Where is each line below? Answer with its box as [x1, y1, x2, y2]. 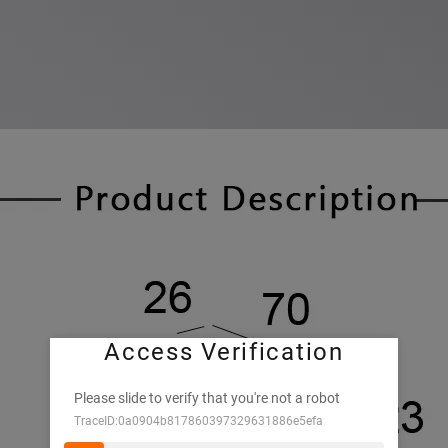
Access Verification [104, 338, 344, 366]
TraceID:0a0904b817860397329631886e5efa [74, 414, 323, 428]
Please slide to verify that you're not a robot [74, 390, 340, 406]
